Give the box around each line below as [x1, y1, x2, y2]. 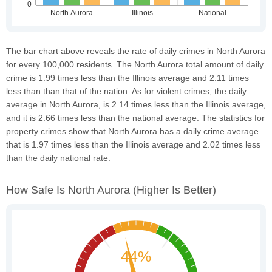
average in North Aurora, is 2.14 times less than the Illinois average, [6, 99, 266, 109]
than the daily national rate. [6, 152, 110, 163]
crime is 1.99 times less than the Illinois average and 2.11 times [6, 72, 249, 83]
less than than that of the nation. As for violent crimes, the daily [6, 86, 246, 96]
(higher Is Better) [133, 183, 216, 196]
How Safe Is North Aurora [6, 183, 133, 196]
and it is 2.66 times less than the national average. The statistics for [6, 112, 265, 123]
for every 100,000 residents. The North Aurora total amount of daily [6, 59, 263, 69]
